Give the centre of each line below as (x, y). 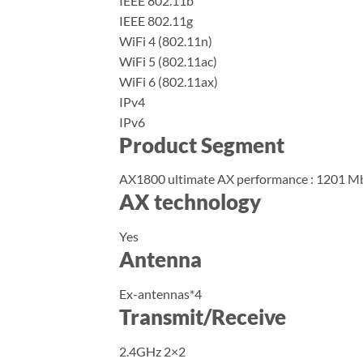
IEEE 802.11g (156, 20)
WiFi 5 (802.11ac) (168, 61)
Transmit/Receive (203, 317)
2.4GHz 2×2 (152, 351)
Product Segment (202, 145)
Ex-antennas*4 (160, 294)
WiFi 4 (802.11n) (166, 41)
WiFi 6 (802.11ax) (169, 81)
